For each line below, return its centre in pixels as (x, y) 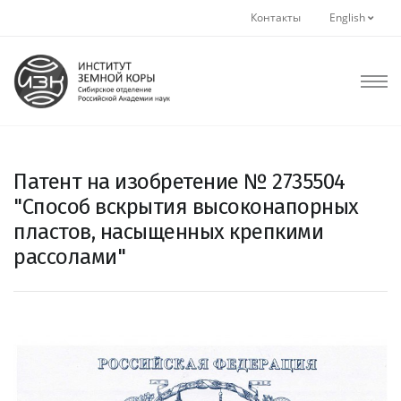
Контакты (276, 17)
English (349, 17)
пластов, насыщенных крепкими (168, 232)
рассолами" (69, 257)
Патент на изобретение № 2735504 (179, 182)
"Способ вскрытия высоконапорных (186, 207)
